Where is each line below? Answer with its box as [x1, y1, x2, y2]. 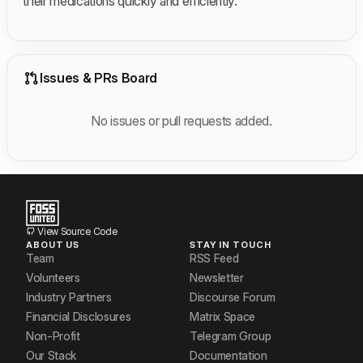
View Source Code [35, 225, 117, 237]
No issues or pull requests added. [91, 112, 272, 129]
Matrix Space [190, 310, 256, 323]
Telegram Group [190, 329, 271, 343]
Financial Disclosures [26, 310, 131, 323]
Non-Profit [26, 329, 80, 343]
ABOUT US [26, 239, 80, 250]
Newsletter [190, 271, 244, 284]
